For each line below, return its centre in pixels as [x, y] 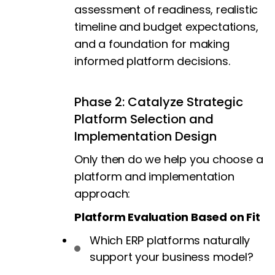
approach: [103, 194]
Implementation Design [145, 137]
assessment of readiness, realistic [166, 10]
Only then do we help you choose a [169, 160]
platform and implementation [154, 177]
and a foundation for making [152, 44]
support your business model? [172, 257]
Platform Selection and [144, 119]
